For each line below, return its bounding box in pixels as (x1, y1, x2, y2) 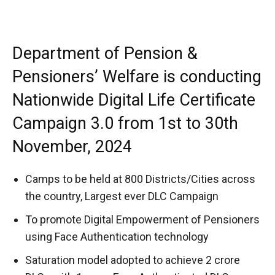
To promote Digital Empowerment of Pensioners (25, 212, 260, 226)
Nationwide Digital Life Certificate (12, 90, 255, 110)
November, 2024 (12, 136, 132, 157)
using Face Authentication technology (25, 230, 209, 243)
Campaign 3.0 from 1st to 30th (12, 113, 238, 133)
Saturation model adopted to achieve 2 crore (25, 253, 240, 266)
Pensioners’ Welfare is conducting (12, 66, 261, 87)
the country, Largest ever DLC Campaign (25, 189, 219, 203)
